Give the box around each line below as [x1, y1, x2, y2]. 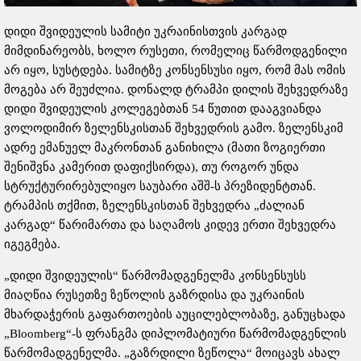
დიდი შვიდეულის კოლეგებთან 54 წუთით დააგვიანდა [4, 102, 322, 116]
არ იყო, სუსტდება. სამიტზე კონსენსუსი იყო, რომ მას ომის [4, 64, 346, 77]
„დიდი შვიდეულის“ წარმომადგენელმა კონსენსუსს [4, 269, 306, 283]
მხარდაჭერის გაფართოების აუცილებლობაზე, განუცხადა [4, 308, 346, 322]
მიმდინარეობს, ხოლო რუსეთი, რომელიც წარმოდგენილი [4, 44, 347, 58]
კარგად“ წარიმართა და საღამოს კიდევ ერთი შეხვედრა [4, 218, 336, 232]
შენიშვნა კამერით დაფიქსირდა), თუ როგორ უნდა [4, 160, 299, 174]
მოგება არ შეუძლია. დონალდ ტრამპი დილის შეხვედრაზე [4, 83, 348, 97]
